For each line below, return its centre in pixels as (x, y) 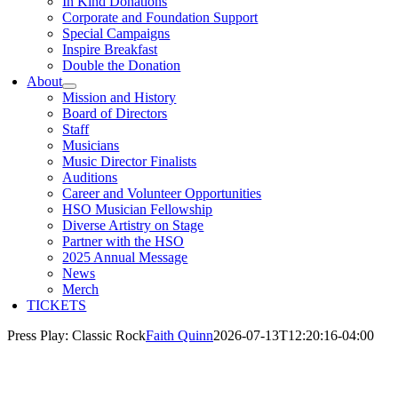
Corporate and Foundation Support (160, 17)
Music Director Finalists (130, 161)
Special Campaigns (116, 33)
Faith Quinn (179, 335)
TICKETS (57, 305)
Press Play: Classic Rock (76, 335)
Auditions (90, 177)
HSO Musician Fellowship (138, 209)
